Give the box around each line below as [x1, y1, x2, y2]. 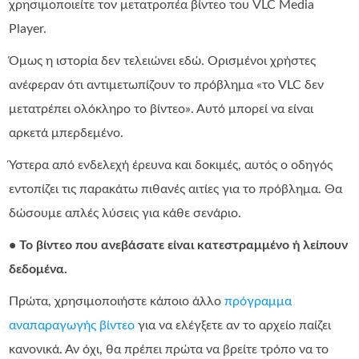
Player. [9, 22, 47, 36]
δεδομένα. [9, 263, 68, 276]
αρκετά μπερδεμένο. [9, 127, 124, 140]
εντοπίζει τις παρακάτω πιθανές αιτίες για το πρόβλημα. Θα [9, 183, 343, 196]
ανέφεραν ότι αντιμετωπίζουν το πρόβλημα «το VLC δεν [9, 79, 325, 92]
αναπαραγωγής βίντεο [9, 319, 135, 333]
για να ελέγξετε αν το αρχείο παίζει [135, 319, 332, 333]
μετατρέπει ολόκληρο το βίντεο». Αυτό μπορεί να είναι [9, 103, 314, 116]
